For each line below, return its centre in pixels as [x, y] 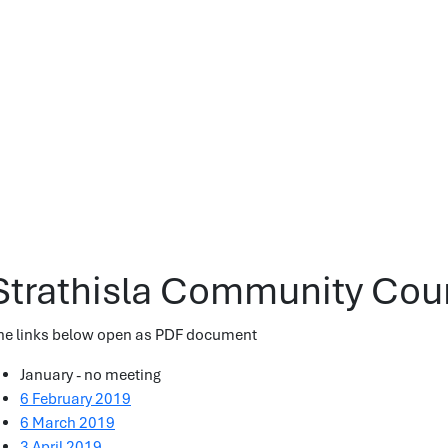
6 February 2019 [75, 399]
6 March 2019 [67, 423]
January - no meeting [90, 375]
